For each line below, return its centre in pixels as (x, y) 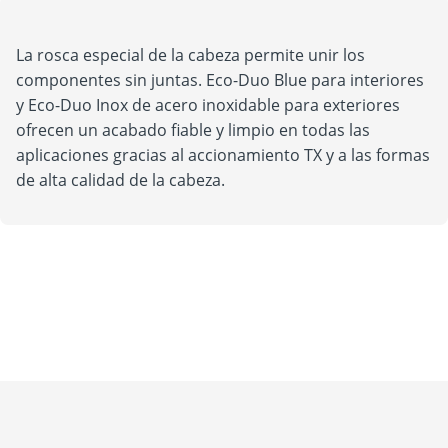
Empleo (79, 365)
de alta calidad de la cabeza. (120, 180)
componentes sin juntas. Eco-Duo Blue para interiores (220, 80)
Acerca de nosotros (155, 397)
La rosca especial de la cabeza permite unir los (190, 55)
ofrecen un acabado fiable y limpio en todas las (193, 130)
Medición (90, 381)
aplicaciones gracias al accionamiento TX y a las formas (223, 155)
